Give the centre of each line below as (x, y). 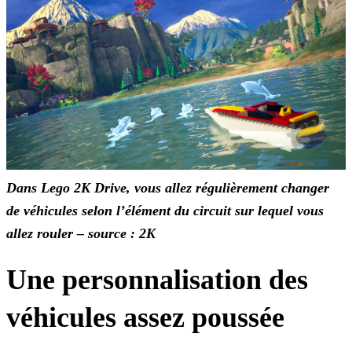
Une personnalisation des (157, 280)
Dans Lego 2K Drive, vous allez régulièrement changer (168, 188)
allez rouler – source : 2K (81, 234)
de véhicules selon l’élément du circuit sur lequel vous (165, 211)
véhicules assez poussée (145, 318)
